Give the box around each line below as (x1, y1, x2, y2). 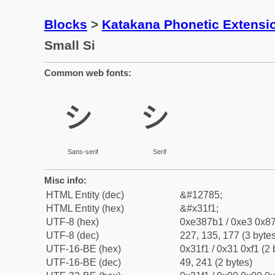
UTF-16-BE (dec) (46, 257, 121, 268)
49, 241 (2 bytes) (180, 257, 252, 268)
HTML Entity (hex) (46, 203, 124, 214)
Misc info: (44, 175, 87, 185)
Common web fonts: (44, 68, 131, 78)
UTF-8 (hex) (46, 217, 99, 227)
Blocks (44, 17, 87, 31)
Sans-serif (67, 148, 98, 155)
